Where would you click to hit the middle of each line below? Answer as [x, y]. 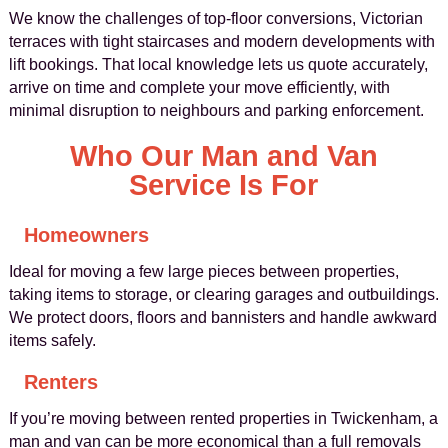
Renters [60, 382]
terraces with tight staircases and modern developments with [221, 41]
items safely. [52, 340]
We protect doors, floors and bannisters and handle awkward [222, 317]
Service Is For [224, 185]
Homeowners [86, 235]
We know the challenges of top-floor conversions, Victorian [215, 18]
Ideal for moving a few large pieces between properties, [203, 271]
